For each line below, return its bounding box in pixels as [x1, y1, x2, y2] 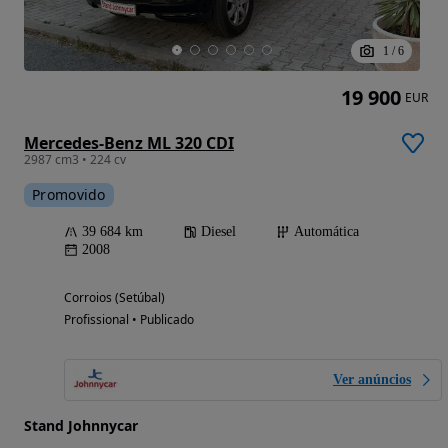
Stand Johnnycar [24, 416, 138, 436]
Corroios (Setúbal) [64, 289, 165, 307]
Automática [294, 224, 359, 240]
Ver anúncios [333, 372, 411, 388]
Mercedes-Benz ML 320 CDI [24, 132, 234, 155]
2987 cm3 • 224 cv [24, 151, 126, 169]
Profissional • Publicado [64, 311, 194, 329]
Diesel [201, 224, 236, 240]
